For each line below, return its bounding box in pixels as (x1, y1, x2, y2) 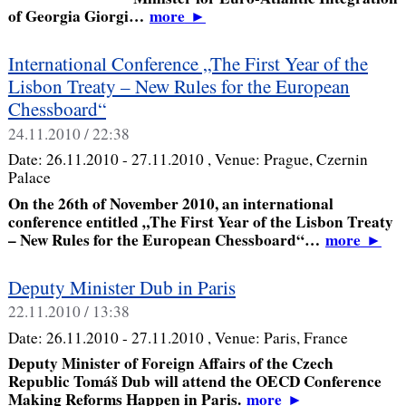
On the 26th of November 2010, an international (7, 191, 333, 215)
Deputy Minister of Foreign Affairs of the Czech (7, 352, 333, 375)
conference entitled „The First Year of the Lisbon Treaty (7, 209, 393, 233)
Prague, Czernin (263, 149, 368, 170)
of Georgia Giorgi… (7, 5, 150, 28)
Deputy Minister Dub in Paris (7, 274, 236, 300)
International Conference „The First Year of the (7, 51, 368, 77)
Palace (7, 167, 51, 188)
